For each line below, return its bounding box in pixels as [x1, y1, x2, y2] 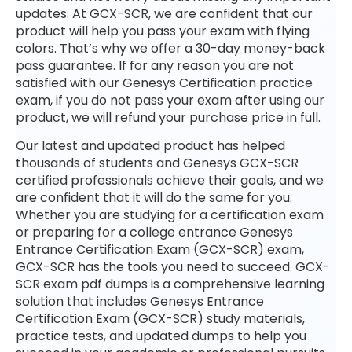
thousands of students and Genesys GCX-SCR [16, 154, 299, 173]
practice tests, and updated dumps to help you [16, 327, 306, 346]
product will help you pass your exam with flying [16, 21, 310, 40]
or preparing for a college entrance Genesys [16, 223, 293, 242]
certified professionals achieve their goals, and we [16, 171, 324, 190]
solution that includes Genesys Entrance [16, 292, 264, 311]
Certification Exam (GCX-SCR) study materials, [16, 310, 305, 328]
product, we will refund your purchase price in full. [16, 108, 321, 126]
